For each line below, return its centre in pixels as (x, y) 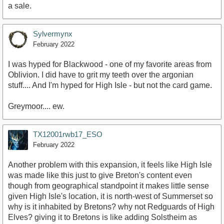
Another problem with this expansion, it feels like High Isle (110, 164)
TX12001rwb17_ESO (68, 134)
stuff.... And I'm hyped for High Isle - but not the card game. (110, 85)
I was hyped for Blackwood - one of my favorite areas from (110, 64)
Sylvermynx (53, 33)
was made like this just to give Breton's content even (100, 175)
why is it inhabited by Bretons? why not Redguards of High (111, 206)
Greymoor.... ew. (36, 106)
